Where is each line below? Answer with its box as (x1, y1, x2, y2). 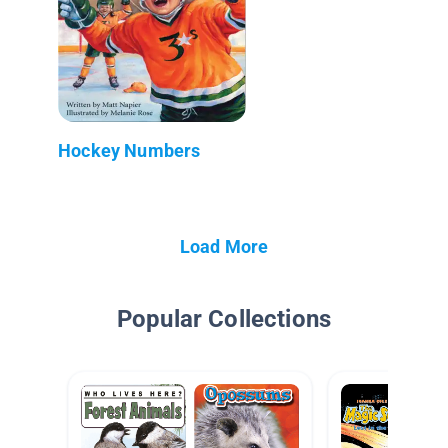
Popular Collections (116, 304, 332, 333)
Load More (179, 235, 269, 257)
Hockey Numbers (58, 139, 201, 161)
